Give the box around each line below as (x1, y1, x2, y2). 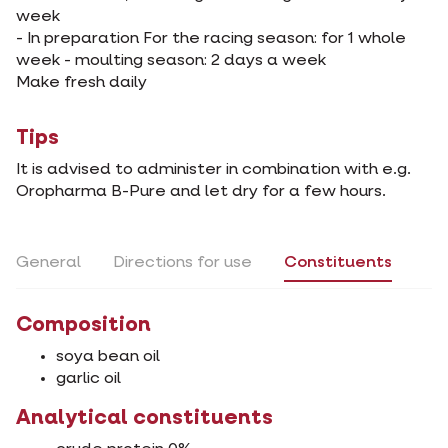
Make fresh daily (16, 74, 147, 91)
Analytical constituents (16, 408, 273, 430)
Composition (16, 315, 151, 337)
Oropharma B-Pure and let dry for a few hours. (16, 183, 386, 200)
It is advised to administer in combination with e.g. (16, 161, 411, 178)
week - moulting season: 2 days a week (16, 52, 326, 69)
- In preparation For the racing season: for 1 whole (16, 30, 406, 47)
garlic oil (56, 371, 121, 388)
